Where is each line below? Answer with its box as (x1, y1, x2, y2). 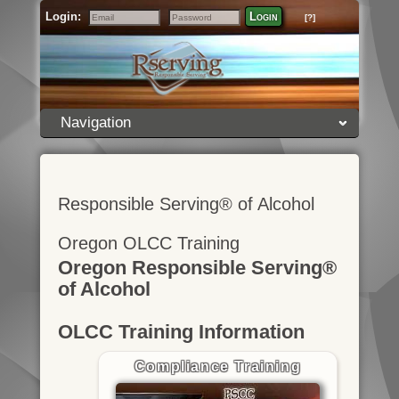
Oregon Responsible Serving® (57, 256, 337, 279)
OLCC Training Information (57, 321, 305, 343)
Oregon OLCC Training (57, 233, 240, 253)
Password (165, 21, 216, 35)
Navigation (60, 114, 131, 131)
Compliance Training (134, 358, 302, 374)
